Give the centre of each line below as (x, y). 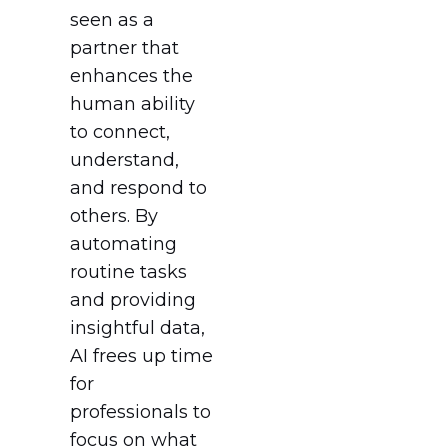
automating (123, 243)
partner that (124, 47)
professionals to (140, 411)
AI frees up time (141, 355)
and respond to (138, 187)
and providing (133, 299)
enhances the (131, 75)
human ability (132, 103)
